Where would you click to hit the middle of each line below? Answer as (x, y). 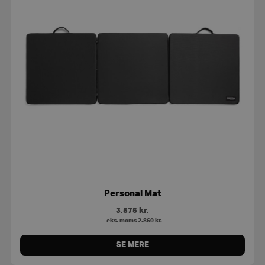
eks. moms (120, 220)
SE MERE (132, 245)
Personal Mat (132, 193)
